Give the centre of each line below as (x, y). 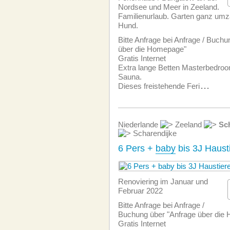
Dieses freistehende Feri (159, 86)
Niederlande (139, 124)
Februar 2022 (140, 191)
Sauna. (130, 77)
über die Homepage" (152, 49)
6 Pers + (137, 148)
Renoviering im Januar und (163, 181)
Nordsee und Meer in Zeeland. (169, 7)
